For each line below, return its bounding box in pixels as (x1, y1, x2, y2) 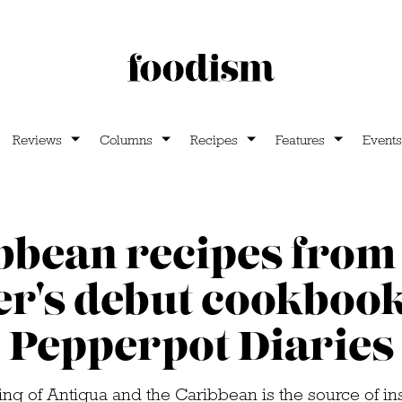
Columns (99, 132, 153, 148)
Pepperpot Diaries (8, 320, 394, 374)
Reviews (12, 132, 62, 148)
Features (275, 132, 325, 148)
